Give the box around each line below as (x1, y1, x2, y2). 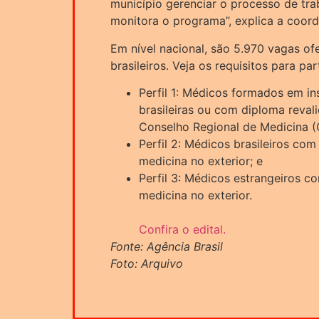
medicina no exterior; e (139, 153, 263, 168)
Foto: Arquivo (110, 256, 183, 271)
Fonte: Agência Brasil (110, 239, 223, 253)
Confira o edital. (139, 221, 226, 236)
